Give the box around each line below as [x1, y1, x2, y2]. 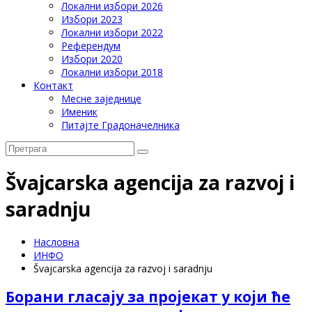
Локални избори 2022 [61, 26, 163, 39]
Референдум [61, 39, 120, 52]
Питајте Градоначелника [61, 118, 180, 132]
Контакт [33, 79, 73, 92]
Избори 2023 [61, 13, 123, 26]
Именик [61, 105, 97, 118]
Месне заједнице [61, 92, 141, 105]
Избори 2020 [61, 52, 123, 65]
